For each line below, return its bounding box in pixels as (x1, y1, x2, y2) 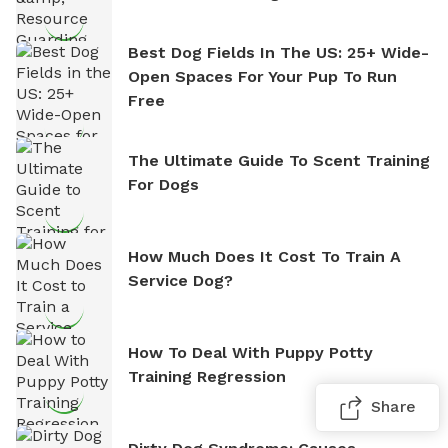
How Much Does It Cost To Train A (128, 246, 401, 266)
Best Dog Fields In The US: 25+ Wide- (128, 42, 429, 62)
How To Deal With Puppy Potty (128, 342, 373, 362)
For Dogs (128, 174, 199, 194)
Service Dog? (128, 270, 233, 290)
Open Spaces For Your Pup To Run (128, 66, 397, 86)
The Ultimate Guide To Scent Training (128, 150, 430, 170)
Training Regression (128, 366, 286, 386)
